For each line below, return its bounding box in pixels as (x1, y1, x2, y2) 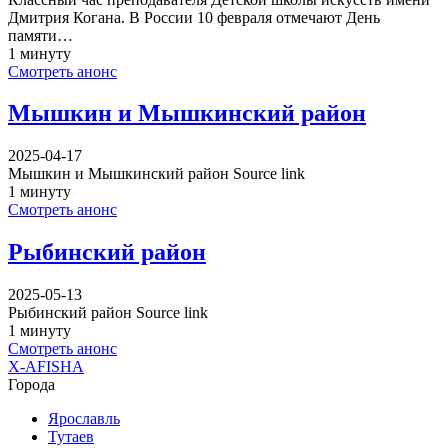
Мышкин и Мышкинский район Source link (8, 165, 305, 183)
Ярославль (48, 410, 120, 428)
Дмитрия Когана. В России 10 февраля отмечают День (8, 8, 380, 26)
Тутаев (48, 428, 94, 446)
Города (8, 376, 55, 394)
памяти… (8, 26, 73, 44)
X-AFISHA (8, 358, 84, 376)
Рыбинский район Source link (8, 304, 208, 322)
